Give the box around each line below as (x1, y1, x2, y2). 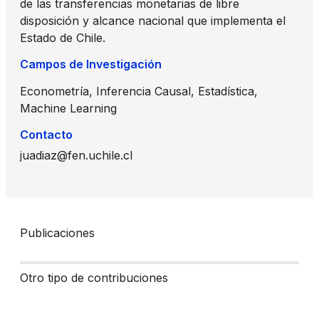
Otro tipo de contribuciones (20, 271, 172, 286)
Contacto (20, 127, 73, 142)
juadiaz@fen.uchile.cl (20, 148, 132, 163)
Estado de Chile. (20, 31, 105, 46)
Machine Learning (20, 101, 117, 116)
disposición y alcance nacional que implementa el (20, 14, 286, 28)
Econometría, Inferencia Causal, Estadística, (20, 84, 258, 99)
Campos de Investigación (20, 57, 162, 72)
